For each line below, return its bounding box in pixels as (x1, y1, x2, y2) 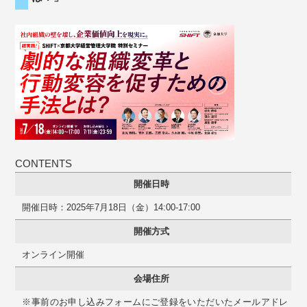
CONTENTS (15, 158, 73, 170)
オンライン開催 (22, 249, 85, 260)
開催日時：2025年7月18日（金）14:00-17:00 (22, 202, 201, 213)
